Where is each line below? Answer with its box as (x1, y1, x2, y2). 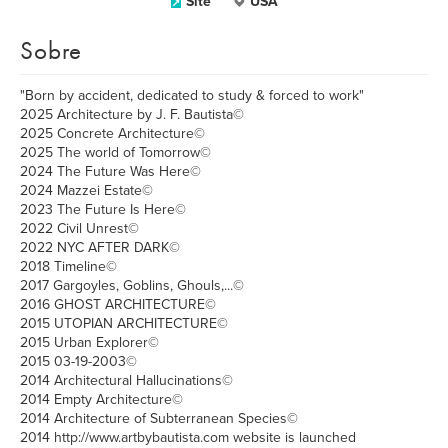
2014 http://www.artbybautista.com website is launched (20, 429, 356, 446)
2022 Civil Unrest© (20, 220, 139, 237)
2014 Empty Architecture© (20, 391, 183, 408)
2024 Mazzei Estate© (20, 182, 153, 199)
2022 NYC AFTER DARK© (20, 239, 180, 256)
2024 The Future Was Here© (20, 163, 201, 180)
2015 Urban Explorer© (20, 334, 159, 351)
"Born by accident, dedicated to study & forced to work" (20, 87, 364, 104)
